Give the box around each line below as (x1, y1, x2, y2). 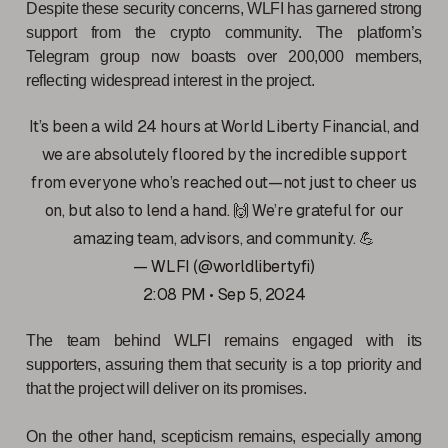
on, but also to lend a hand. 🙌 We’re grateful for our (44, 200, 404, 220)
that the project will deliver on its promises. (26, 379, 307, 397)
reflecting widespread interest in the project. (26, 71, 319, 89)
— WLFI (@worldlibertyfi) (133, 256, 315, 276)
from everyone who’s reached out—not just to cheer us (31, 172, 417, 192)
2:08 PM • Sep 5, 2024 (142, 284, 306, 304)
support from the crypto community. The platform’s (26, 23, 422, 41)
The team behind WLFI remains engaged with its (26, 331, 422, 349)
